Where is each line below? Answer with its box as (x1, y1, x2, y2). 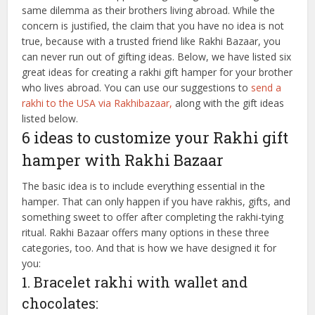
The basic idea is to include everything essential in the (22, 179, 266, 193)
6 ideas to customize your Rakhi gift (22, 127, 289, 148)
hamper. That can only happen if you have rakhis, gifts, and (22, 194, 291, 208)
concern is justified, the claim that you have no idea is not (22, 18, 285, 32)
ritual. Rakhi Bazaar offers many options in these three (22, 225, 270, 239)
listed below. (22, 111, 79, 125)
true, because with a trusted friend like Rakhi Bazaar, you (22, 34, 281, 48)
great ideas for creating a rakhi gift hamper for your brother (22, 65, 293, 79)
